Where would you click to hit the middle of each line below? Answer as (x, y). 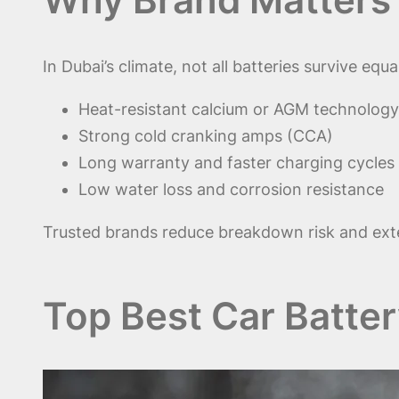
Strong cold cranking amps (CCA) (206, 135)
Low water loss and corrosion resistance (231, 189)
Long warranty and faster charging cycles (236, 162)
